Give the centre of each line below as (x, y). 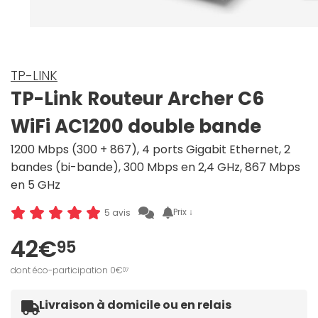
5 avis (117, 212)
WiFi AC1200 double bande (136, 127)
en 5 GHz (35, 185)
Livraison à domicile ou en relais (135, 305)
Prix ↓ (183, 212)
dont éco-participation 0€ (67, 270)
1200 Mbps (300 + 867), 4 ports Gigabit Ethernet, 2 (150, 150)
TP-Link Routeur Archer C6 (137, 99)
